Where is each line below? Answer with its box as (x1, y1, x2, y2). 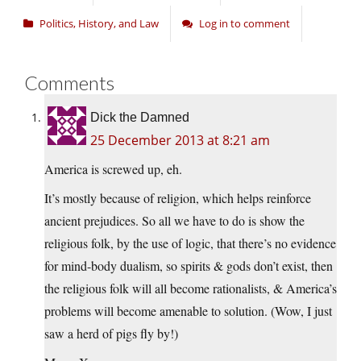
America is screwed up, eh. (44, 160, 182, 178)
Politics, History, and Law (39, 16, 159, 31)
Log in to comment (199, 16, 290, 31)
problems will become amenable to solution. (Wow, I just (44, 302, 332, 320)
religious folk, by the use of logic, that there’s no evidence (44, 234, 336, 252)
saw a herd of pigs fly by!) (44, 325, 178, 342)
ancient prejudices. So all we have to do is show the (44, 212, 305, 230)
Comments (24, 71, 114, 95)
